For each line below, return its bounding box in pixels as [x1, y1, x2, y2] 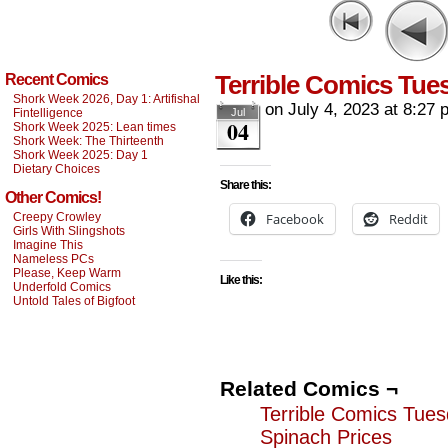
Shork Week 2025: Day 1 [13, 148, 148, 162]
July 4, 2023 [288, 100, 379, 119]
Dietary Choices [13, 162, 100, 176]
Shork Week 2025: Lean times [13, 120, 176, 134]
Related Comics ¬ [220, 377, 398, 400]
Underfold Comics [13, 280, 111, 294]
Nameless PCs [13, 252, 94, 266]
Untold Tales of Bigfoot [13, 294, 135, 308]
